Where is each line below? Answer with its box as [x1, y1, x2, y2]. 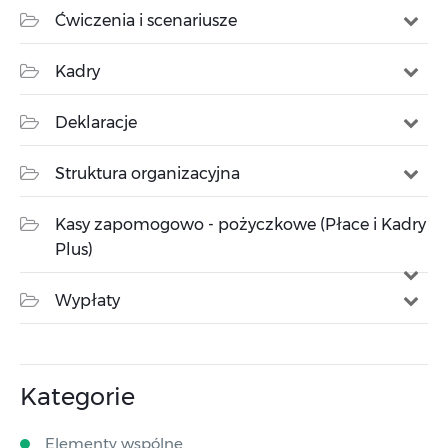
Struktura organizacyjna [55, 164, 240, 183]
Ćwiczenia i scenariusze [55, 11, 237, 30]
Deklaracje [55, 113, 137, 132]
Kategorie [20, 382, 135, 411]
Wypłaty [55, 291, 120, 310]
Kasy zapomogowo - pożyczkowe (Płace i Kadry [55, 215, 426, 234]
